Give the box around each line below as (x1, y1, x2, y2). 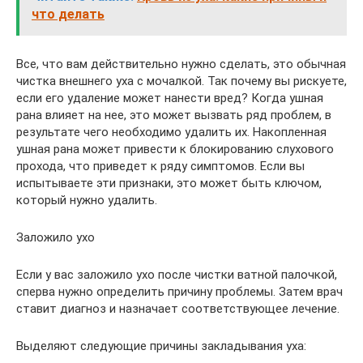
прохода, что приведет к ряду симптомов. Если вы (16, 158, 305, 173)
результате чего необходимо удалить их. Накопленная (16, 124, 327, 139)
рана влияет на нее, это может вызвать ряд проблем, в (16, 107, 331, 122)
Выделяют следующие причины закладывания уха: (16, 338, 306, 353)
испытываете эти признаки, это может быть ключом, (16, 175, 322, 190)
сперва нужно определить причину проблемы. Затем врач (16, 284, 343, 299)
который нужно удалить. (16, 192, 157, 207)
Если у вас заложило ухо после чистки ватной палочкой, (16, 267, 337, 282)
